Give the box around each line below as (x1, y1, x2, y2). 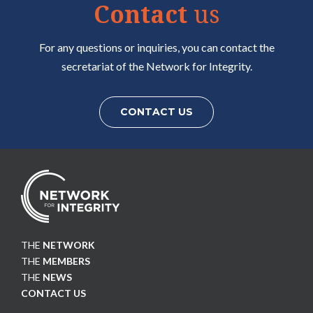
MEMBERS (43, 255, 90, 267)
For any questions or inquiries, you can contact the (38, 41, 275, 54)
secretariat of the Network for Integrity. (61, 59, 252, 73)
